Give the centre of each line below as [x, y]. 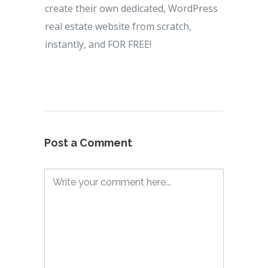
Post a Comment [88, 143]
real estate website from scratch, [118, 26]
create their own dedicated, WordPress [131, 8]
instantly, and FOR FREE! [98, 44]
